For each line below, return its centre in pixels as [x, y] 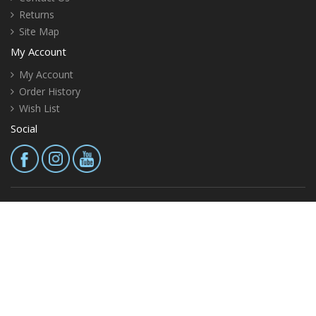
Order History [50, 91]
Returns [37, 14]
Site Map [39, 31]
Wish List [39, 108]
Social [24, 128]
